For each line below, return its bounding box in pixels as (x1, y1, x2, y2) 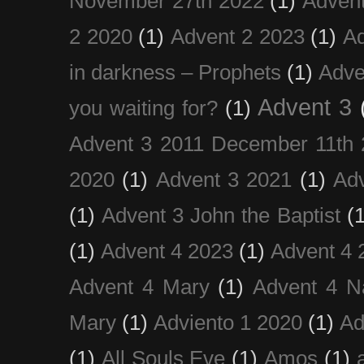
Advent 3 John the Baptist (102, 203, 340, 227)
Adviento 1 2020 (154, 310, 302, 334)
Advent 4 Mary (69, 275, 210, 298)
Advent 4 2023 (101, 239, 234, 262)
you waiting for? (69, 96, 218, 119)
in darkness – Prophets (69, 60, 281, 84)
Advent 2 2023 (171, 24, 305, 48)
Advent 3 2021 (155, 167, 292, 191)
